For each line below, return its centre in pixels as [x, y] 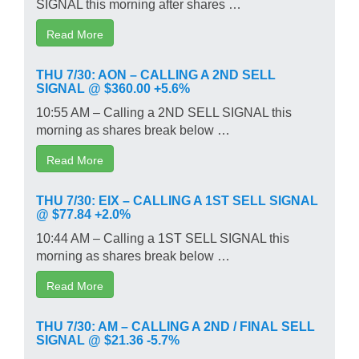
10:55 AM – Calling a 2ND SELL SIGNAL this [164, 111]
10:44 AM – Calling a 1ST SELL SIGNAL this [163, 237]
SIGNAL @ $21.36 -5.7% [108, 339]
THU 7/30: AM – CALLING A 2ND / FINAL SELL [175, 325]
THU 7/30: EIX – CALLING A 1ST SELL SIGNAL [177, 199]
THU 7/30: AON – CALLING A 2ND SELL [156, 73]
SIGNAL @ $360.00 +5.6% [113, 87]
